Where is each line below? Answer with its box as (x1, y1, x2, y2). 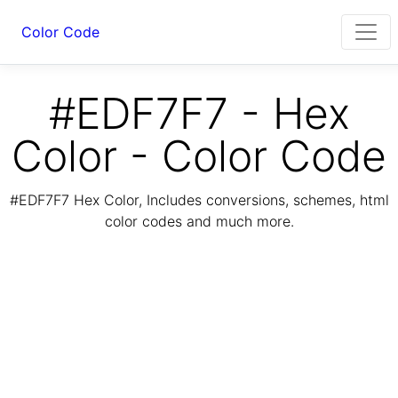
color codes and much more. (104, 212, 294, 231)
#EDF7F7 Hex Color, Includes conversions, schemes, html (9, 191, 389, 210)
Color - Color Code (12, 130, 386, 182)
